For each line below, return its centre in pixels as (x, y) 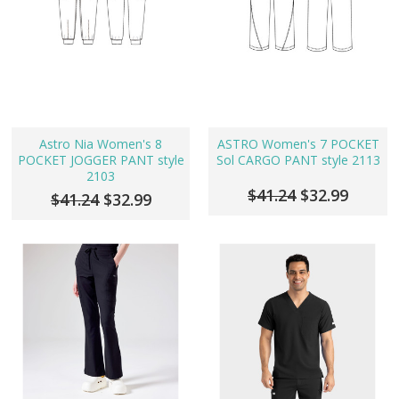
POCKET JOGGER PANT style (101, 160)
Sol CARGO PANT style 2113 (298, 160)
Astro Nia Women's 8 (101, 144)
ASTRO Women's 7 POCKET (298, 144)
